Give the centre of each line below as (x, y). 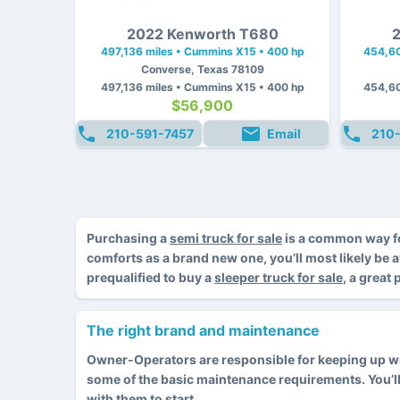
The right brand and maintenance (203, 330)
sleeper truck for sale (279, 277)
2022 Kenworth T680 (202, 33)
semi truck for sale (226, 237)
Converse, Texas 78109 (202, 69)
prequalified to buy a (150, 277)
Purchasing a (128, 237)
